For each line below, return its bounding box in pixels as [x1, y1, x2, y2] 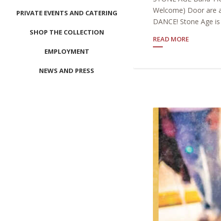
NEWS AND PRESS [39, 66, 94, 75]
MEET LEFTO [47, 105, 86, 113]
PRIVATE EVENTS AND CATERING [16, 8, 117, 17]
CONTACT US [45, 85, 88, 94]
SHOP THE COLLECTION [29, 28, 104, 37]
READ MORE [153, 35, 189, 43]
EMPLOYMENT [44, 47, 89, 56]
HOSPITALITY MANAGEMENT [21, 124, 112, 133]
